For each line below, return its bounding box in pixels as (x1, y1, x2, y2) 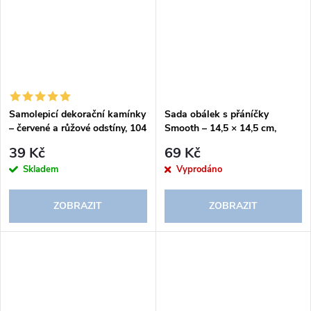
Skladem (23, 162, 58, 176)
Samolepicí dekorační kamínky (9, 108, 146, 121)
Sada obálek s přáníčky (164, 108, 269, 121)
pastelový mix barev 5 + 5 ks (164, 135, 291, 149)
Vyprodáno (176, 162, 222, 176)
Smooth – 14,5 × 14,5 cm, (164, 121, 276, 135)
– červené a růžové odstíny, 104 (9, 121, 146, 135)
